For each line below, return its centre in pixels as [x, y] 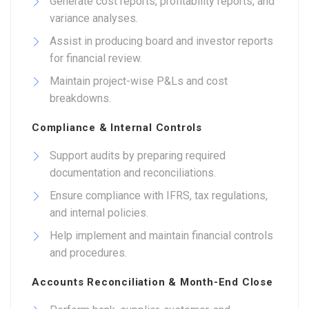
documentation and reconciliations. [133, 173]
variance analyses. [94, 18]
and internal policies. [99, 213]
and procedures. [88, 253]
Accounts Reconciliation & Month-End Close [152, 282]
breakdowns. [80, 98]
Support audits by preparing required [138, 156]
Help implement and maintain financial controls [161, 236]
